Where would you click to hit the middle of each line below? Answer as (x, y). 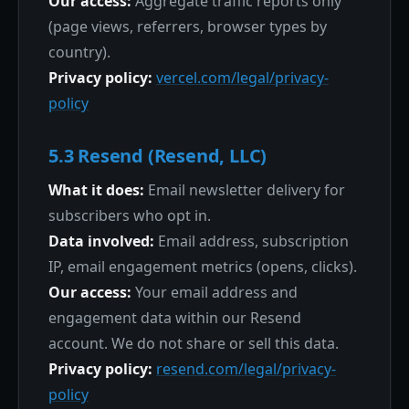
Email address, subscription (252, 241)
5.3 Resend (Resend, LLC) (158, 156)
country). (79, 52)
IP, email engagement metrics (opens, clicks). (203, 267)
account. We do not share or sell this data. (194, 343)
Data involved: (101, 241)
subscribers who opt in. (130, 215)
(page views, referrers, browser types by (188, 26)
